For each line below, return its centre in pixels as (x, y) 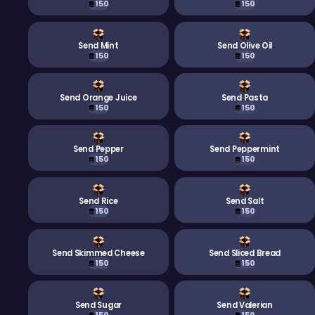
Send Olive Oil (245, 45)
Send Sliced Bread (245, 253)
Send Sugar (98, 305)
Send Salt (245, 201)
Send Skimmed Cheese (98, 253)
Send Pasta (245, 97)
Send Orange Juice (98, 97)
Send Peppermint (245, 149)
